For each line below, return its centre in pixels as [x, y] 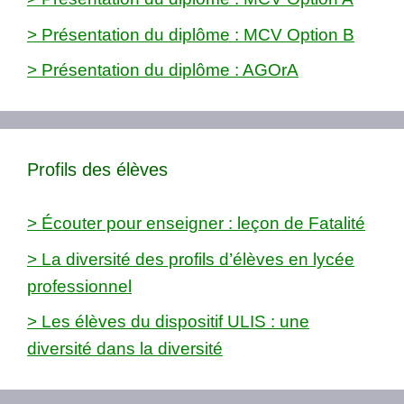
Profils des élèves [97, 170]
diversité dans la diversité [125, 349]
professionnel [79, 286]
